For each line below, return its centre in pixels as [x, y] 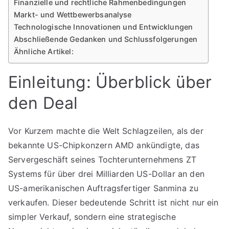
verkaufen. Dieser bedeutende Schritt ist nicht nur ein [113, 202]
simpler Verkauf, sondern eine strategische [92, 217]
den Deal [43, 103]
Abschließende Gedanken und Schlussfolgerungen [106, 39]
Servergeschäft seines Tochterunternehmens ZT [102, 159]
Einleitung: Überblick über [110, 82]
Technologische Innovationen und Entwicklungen [104, 27]
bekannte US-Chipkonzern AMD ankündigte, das [104, 145]
